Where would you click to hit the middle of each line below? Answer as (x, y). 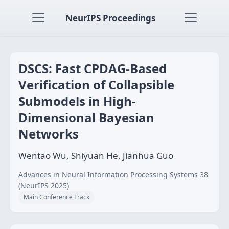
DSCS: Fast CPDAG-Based (93, 68)
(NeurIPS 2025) (44, 185)
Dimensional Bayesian (86, 117)
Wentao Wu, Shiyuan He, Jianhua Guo (96, 156)
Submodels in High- (77, 101)
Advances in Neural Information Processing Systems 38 (113, 175)
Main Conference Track (56, 197)
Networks (49, 134)
